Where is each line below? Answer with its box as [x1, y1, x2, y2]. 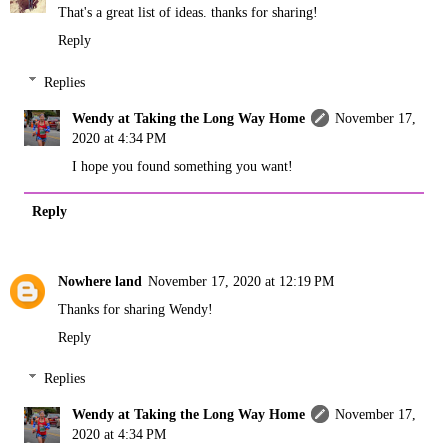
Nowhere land [58, 272, 142, 289]
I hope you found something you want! [72, 157, 294, 174]
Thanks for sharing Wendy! [58, 300, 213, 317]
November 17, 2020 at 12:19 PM [148, 272, 334, 289]
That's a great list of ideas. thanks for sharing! [58, 3, 318, 20]
